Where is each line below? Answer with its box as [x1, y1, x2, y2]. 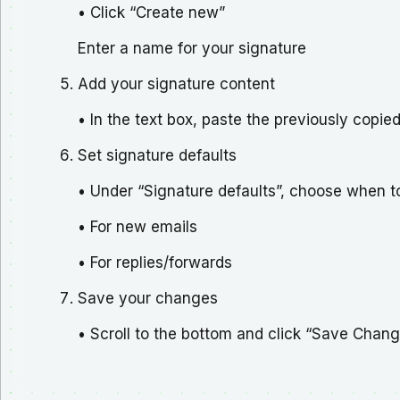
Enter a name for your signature [78, 38, 306, 57]
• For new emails [78, 217, 197, 236]
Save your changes [78, 288, 218, 307]
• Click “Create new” [78, 3, 225, 21]
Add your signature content [78, 74, 275, 93]
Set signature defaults [78, 146, 237, 164]
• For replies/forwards [78, 253, 232, 271]
